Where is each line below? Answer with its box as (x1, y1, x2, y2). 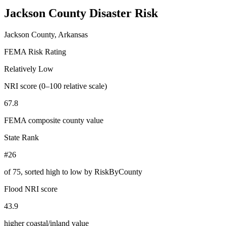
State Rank (4, 133, 39, 142)
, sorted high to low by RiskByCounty (21, 167, 142, 176)
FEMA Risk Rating (4, 47, 66, 56)
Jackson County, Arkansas (4, 30, 88, 39)
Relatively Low (4, 64, 53, 73)
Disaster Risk (89, 6, 158, 20)
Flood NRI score (4, 184, 58, 193)
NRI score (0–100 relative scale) (4, 81, 107, 90)
